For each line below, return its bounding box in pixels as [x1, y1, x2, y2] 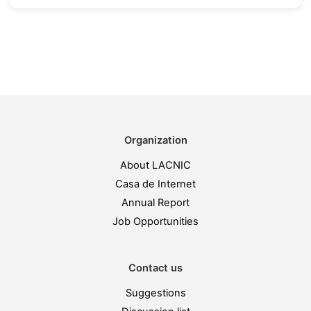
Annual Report [121, 196, 190, 209]
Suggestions [125, 287, 186, 299]
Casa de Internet [115, 178, 196, 190]
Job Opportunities [112, 215, 199, 228]
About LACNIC [120, 159, 191, 171]
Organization [124, 134, 187, 146]
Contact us [128, 262, 183, 274]
